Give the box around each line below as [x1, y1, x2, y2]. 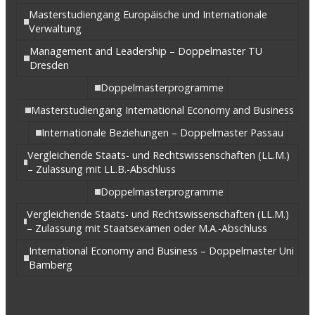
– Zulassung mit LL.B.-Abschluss [27, 162, 176, 176]
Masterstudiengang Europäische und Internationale [29, 8, 268, 22]
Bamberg [28, 258, 72, 272]
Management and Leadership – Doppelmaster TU [29, 44, 262, 58]
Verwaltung [29, 22, 82, 36]
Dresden [29, 58, 69, 72]
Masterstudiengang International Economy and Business [30, 103, 294, 117]
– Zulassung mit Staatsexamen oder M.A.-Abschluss [27, 221, 268, 236]
